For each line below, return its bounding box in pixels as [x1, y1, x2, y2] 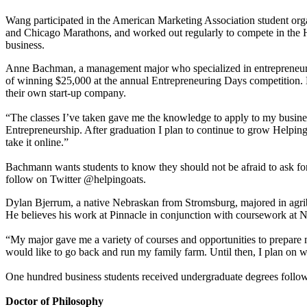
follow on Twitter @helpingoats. [5, 173, 146, 186]
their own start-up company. [5, 87, 126, 99]
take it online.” [5, 136, 69, 149]
